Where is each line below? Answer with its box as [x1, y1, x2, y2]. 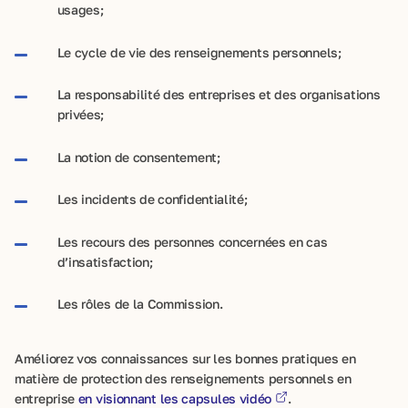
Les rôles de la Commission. [56, 296, 223, 311]
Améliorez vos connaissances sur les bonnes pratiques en [15, 351, 356, 366]
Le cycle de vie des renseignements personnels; [56, 44, 342, 60]
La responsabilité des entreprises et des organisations [56, 87, 381, 102]
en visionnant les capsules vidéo [77, 391, 272, 406]
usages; [56, 2, 104, 17]
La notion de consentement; [56, 148, 220, 165]
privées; [56, 107, 105, 122]
